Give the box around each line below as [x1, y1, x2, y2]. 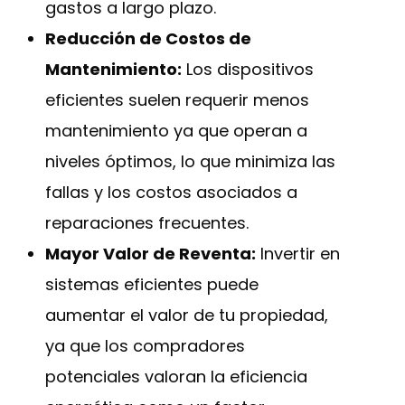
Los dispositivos [182, 58, 314, 80]
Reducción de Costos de [45, 27, 251, 50]
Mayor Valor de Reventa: [45, 242, 256, 265]
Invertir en [256, 242, 340, 265]
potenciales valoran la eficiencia [45, 365, 307, 388]
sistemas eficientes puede [45, 273, 259, 296]
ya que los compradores [45, 334, 245, 357]
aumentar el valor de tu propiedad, [45, 304, 328, 326]
